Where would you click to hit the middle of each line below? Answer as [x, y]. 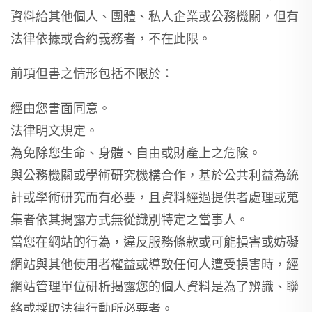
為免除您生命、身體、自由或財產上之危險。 [136, 153]
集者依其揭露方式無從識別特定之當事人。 [130, 219]
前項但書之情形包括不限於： [92, 73]
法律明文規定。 [54, 130]
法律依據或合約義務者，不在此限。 [111, 38]
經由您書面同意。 [61, 108]
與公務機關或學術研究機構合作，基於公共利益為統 [155, 175]
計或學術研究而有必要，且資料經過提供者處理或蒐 [155, 197]
